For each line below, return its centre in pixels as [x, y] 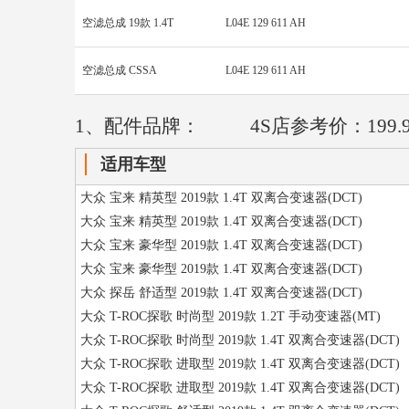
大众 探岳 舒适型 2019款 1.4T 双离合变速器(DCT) [221, 293]
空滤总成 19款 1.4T [128, 23]
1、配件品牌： [140, 126]
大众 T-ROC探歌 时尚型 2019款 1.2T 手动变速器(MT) [231, 316]
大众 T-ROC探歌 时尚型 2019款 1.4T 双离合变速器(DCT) [240, 340]
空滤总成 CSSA [120, 70]
